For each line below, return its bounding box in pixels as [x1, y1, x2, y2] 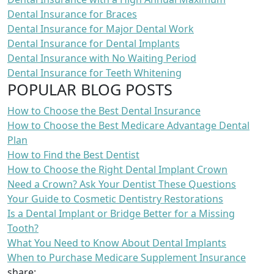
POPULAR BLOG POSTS [7, 78, 172, 100]
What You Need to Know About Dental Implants [7, 235, 226, 250]
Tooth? [7, 221, 39, 235]
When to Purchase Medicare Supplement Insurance [7, 250, 246, 264]
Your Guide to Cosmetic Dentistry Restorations [7, 191, 223, 206]
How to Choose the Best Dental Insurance [7, 103, 201, 117]
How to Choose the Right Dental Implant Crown [7, 162, 228, 176]
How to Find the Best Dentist [7, 147, 139, 161]
